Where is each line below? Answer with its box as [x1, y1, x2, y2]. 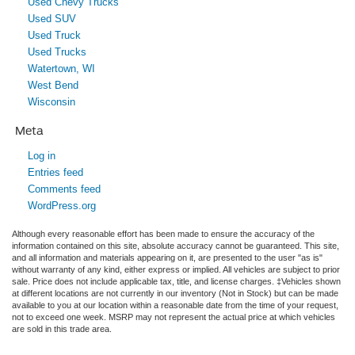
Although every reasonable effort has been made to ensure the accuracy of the [12, 228, 315, 239]
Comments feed [28, 182, 101, 195]
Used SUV [28, 12, 76, 25]
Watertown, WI [28, 62, 95, 74]
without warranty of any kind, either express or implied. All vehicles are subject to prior [12, 264, 340, 274]
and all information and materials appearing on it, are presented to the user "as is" [12, 252, 323, 262]
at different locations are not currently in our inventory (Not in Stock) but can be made [12, 288, 338, 298]
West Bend [28, 78, 78, 91]
